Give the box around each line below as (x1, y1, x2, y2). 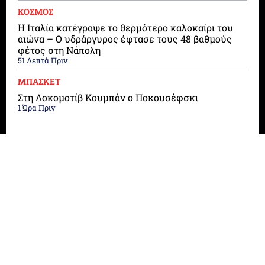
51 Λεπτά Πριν (18, 55, 67, 66)
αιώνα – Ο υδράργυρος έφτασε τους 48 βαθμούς (18, 33, 232, 46)
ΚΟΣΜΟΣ (18, 6, 53, 18)
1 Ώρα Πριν (18, 102, 55, 114)
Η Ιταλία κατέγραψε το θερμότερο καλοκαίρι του (18, 21, 233, 34)
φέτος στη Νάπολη (18, 44, 101, 57)
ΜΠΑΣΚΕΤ (18, 76, 61, 88)
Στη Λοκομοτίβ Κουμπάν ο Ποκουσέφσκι (18, 91, 198, 104)
